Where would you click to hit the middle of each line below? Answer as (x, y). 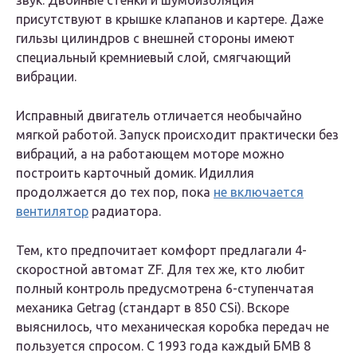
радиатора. (125, 212)
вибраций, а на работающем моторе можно (150, 154)
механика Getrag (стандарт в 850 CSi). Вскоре (153, 308)
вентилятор (52, 212)
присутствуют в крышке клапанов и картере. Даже (170, 20)
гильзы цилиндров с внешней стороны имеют (155, 39)
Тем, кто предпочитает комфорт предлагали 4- (161, 251)
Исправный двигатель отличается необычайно (159, 116)
